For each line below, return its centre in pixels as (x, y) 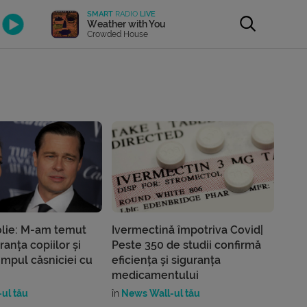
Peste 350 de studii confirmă (187, 245)
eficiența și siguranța (167, 260)
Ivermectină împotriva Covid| (188, 230)
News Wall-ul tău (160, 294)
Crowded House (118, 34)
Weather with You (127, 24)
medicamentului (156, 275)
